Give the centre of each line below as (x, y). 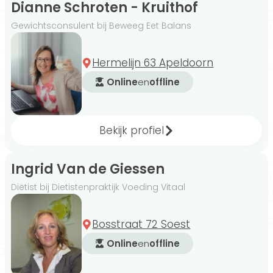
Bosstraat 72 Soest (141, 225)
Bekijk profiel (131, 131)
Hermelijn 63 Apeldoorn (153, 63)
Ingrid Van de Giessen (88, 169)
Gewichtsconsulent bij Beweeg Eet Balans (101, 26)
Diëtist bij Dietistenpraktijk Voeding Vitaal (98, 187)
